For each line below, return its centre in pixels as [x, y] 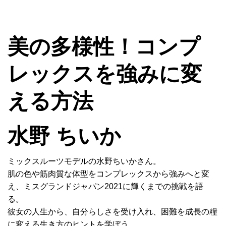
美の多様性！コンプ [104, 47]
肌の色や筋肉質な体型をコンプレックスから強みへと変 [108, 174]
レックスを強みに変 [105, 74]
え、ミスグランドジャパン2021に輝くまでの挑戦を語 [105, 186]
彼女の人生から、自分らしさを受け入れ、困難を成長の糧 [112, 212]
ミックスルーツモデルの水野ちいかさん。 [84, 161]
